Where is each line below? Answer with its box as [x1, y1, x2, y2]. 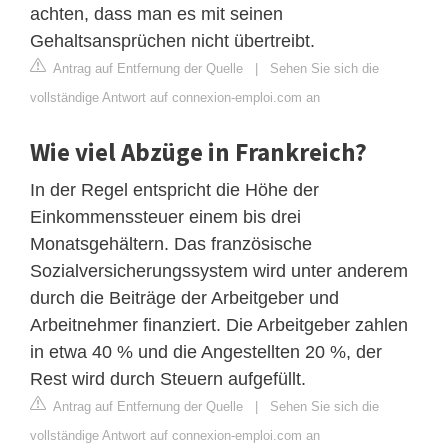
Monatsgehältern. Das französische [30, 234, 312, 255]
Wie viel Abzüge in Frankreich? [30, 136, 367, 169]
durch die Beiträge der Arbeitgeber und [30, 288, 339, 309]
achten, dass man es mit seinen [30, 4, 283, 25]
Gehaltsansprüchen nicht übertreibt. [30, 31, 315, 52]
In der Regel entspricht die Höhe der [30, 180, 319, 201]
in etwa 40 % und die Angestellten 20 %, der [30, 342, 382, 363]
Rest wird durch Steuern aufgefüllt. [30, 369, 306, 390]
